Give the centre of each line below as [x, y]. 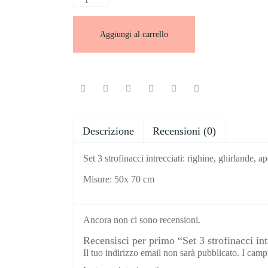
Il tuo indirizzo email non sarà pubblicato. [161, 252]
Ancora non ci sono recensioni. [142, 220]
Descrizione [108, 131]
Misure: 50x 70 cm [119, 179]
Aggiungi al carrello [134, 34]
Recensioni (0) [184, 131]
